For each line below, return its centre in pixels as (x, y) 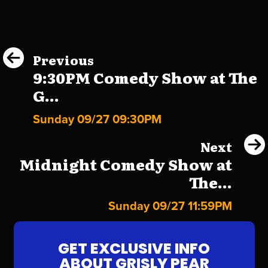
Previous (63, 60)
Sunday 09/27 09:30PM (97, 119)
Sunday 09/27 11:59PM (170, 206)
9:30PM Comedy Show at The (145, 77)
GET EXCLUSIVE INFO (134, 248)
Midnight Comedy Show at (126, 164)
